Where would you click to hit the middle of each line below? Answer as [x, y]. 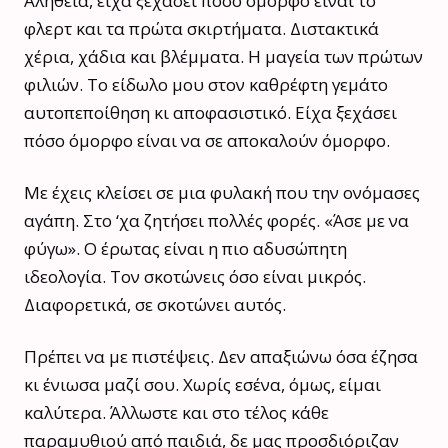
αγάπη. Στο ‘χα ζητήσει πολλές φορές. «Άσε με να [216, 220]
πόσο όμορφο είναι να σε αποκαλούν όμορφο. [207, 140]
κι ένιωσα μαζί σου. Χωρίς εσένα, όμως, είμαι [202, 384]
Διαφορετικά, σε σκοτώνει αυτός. [155, 304]
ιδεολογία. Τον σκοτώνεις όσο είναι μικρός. [195, 276]
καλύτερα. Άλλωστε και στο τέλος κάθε [176, 412]
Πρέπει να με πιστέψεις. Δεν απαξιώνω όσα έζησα [221, 356]
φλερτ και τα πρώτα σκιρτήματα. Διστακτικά [201, 28]
